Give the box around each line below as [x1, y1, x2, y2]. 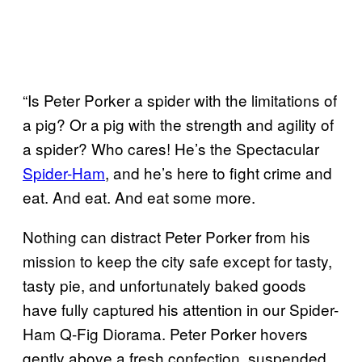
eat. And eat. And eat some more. [23, 185, 255, 208]
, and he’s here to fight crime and [105, 161, 332, 183]
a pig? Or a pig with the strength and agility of [23, 112, 334, 135]
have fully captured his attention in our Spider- [23, 297, 339, 320]
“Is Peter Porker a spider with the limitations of [23, 88, 337, 111]
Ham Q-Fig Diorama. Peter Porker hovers [23, 322, 308, 344]
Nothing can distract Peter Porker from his [23, 225, 310, 247]
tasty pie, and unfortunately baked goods [23, 273, 306, 296]
